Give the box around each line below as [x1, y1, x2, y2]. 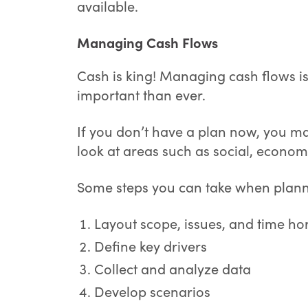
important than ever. [77, 85, 206, 104]
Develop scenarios [94, 282, 210, 300]
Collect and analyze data [94, 259, 251, 278]
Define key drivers [94, 236, 207, 255]
